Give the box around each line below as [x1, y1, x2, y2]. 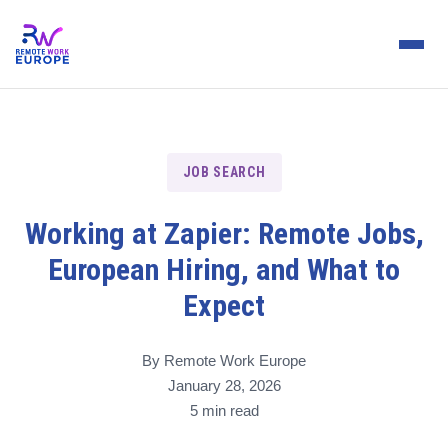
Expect [183, 288, 265, 323]
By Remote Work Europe [142, 352, 306, 369]
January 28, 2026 [167, 377, 281, 394]
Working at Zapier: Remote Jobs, [24, 216, 424, 251]
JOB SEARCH [182, 164, 266, 180]
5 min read [189, 402, 259, 419]
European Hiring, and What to [48, 252, 400, 287]
